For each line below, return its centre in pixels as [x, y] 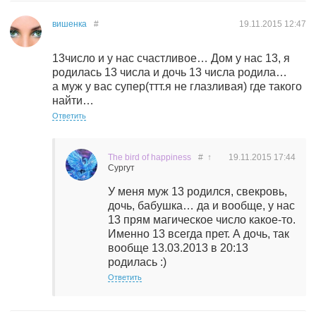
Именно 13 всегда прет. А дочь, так [199, 234]
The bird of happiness [150, 157]
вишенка [69, 24]
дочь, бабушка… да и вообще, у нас [201, 206]
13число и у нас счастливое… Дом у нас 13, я [171, 58]
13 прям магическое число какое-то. [202, 220]
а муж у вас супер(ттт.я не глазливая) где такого [177, 86]
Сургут [121, 168]
